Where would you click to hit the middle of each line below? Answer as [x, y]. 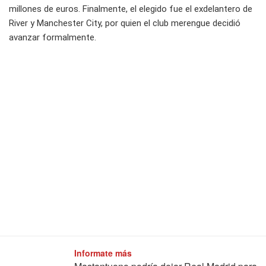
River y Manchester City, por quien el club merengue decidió [125, 23]
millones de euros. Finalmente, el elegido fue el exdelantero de [131, 9]
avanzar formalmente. [53, 38]
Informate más [103, 253]
